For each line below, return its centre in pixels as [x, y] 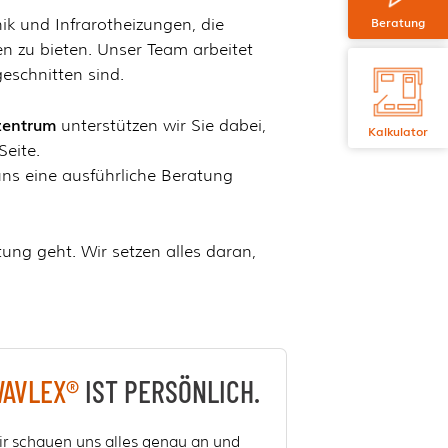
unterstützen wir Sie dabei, [163, 125]
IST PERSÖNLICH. [169, 391]
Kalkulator [398, 131]
